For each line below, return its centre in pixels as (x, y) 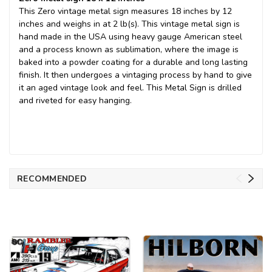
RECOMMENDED (52, 178)
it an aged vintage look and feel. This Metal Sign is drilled (130, 87)
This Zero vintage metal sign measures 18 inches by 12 (125, 11)
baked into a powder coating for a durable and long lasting (133, 62)
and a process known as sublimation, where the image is (129, 49)
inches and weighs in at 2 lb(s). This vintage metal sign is (129, 24)
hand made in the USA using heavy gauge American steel (131, 36)
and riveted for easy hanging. (75, 100)
